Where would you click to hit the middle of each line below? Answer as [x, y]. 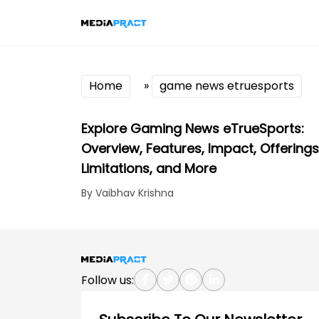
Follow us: [108, 280]
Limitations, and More [149, 168]
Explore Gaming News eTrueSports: [193, 129]
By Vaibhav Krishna [127, 193]
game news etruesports [227, 86]
